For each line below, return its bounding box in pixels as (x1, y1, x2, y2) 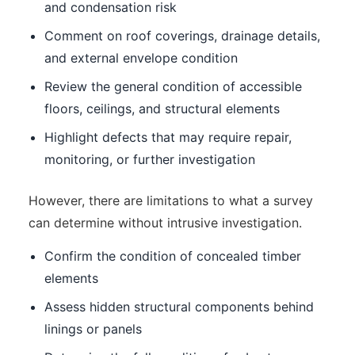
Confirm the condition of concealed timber (44, 248, 301, 265)
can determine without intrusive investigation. (28, 214, 302, 231)
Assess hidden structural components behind (44, 299, 314, 315)
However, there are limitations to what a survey (28, 192, 313, 208)
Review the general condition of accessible (44, 78, 302, 94)
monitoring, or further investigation (44, 151, 255, 167)
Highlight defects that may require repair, (44, 128, 292, 145)
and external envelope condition (44, 49, 238, 66)
